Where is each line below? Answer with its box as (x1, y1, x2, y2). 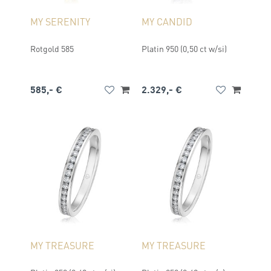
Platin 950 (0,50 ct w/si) (142, 43, 227, 54)
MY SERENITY (30, 15, 90, 28)
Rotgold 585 (30, 43, 74, 54)
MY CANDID (142, 15, 192, 28)
